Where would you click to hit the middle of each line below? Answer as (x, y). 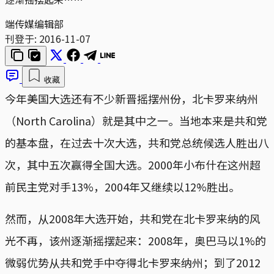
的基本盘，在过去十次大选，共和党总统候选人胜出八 (137, 142)
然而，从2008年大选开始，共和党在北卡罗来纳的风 (133, 218)
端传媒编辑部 (34, 24)
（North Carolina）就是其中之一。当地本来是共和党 (136, 120)
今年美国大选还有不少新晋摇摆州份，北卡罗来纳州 (131, 98)
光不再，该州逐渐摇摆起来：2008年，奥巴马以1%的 (135, 240)
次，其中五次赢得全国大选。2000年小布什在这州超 (133, 164)
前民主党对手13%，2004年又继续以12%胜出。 (122, 186)
